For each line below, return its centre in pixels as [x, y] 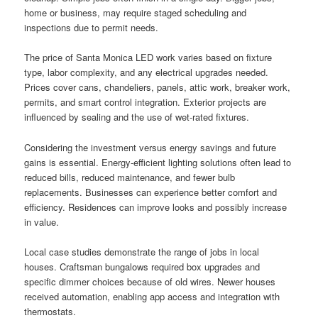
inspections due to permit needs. [92, 28]
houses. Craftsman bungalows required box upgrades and [142, 266]
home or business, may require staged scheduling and [136, 13]
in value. [42, 221]
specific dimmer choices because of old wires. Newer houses [150, 281]
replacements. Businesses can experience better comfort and [151, 192]
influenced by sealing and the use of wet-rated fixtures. [137, 117]
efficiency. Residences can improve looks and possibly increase [156, 207]
